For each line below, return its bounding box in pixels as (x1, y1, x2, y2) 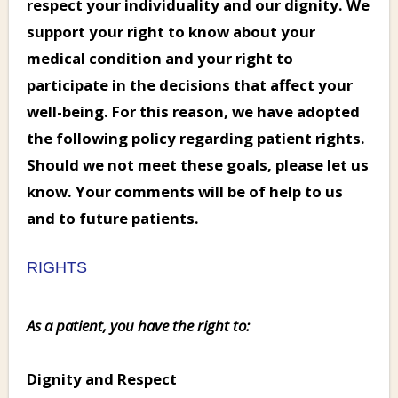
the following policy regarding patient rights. (27, 127, 365, 148)
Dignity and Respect (27, 368, 177, 389)
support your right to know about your (27, 20, 315, 42)
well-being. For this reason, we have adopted (27, 100, 360, 122)
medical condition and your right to (27, 47, 293, 68)
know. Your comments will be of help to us (27, 180, 343, 202)
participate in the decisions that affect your (27, 74, 353, 95)
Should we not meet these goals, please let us (27, 154, 369, 175)
